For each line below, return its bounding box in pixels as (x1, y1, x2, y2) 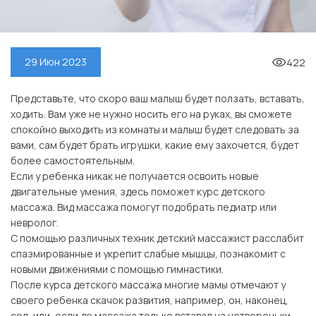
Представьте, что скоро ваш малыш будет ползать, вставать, (11, 92, 305, 106)
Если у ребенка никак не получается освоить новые (11, 169, 259, 183)
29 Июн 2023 (25, 55, 87, 69)
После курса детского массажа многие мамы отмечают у (11, 278, 286, 292)
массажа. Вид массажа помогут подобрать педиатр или (11, 200, 276, 214)
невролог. (11, 216, 59, 230)
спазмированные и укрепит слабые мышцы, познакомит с (11, 247, 286, 261)
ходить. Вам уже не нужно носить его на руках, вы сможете (11, 107, 292, 121)
